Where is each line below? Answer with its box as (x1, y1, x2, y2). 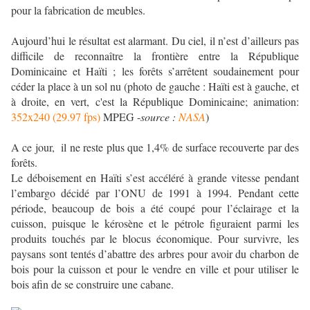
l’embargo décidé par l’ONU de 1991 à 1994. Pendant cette (11, 185, 299, 201)
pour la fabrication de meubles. (11, 3, 145, 18)
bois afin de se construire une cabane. (11, 277, 174, 292)
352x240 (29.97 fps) (11, 109, 100, 125)
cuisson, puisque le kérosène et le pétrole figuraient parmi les (11, 216, 299, 231)
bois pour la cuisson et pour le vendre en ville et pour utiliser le (11, 262, 299, 277)
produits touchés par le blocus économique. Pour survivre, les (11, 231, 299, 246)
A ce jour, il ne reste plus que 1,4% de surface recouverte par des (11, 140, 299, 155)
